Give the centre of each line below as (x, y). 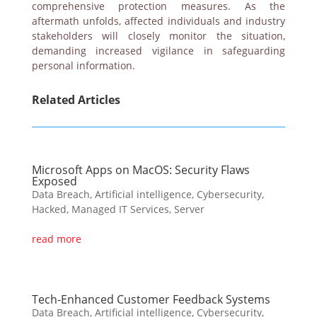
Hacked (49, 209)
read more (56, 238)
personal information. (83, 65)
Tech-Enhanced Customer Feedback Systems (151, 299)
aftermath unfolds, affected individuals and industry (158, 21)
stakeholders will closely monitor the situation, (158, 35)
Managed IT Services (120, 209)
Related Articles (76, 99)
